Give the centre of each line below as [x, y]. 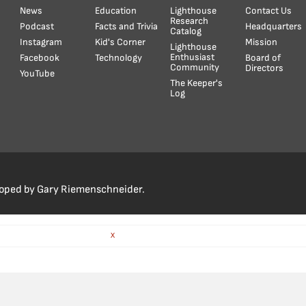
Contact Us [269, 11]
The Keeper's [197, 83]
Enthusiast [193, 57]
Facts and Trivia [127, 27]
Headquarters [274, 27]
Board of [263, 58]
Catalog [186, 31]
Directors [265, 68]
